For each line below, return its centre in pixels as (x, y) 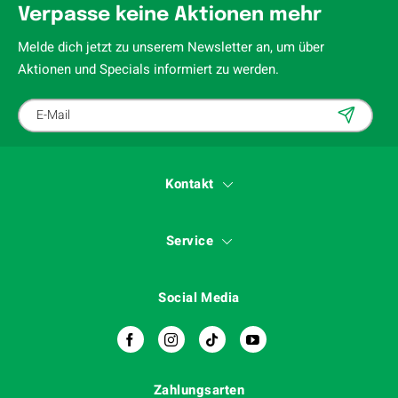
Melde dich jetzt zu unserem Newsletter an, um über (171, 47)
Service (190, 240)
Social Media (199, 297)
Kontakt (190, 183)
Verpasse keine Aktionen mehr (170, 15)
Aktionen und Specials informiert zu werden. (148, 69)
